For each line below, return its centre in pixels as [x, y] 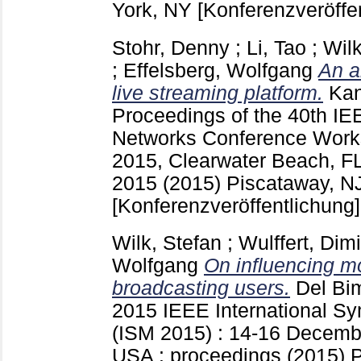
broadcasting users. [201, 288]
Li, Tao [276, 48]
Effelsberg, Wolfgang [218, 70]
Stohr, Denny [171, 48]
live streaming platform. [218, 93]
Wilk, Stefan [167, 243]
